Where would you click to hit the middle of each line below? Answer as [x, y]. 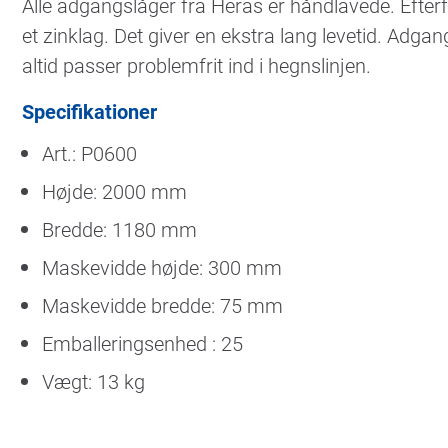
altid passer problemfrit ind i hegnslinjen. [196, 65]
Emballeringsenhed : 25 [142, 343]
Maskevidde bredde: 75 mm [162, 305]
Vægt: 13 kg [93, 381]
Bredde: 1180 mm [119, 229]
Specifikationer [89, 111]
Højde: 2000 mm [114, 191]
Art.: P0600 [89, 153]
